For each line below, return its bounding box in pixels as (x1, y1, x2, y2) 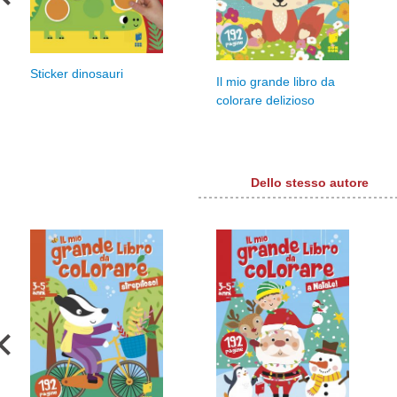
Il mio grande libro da (216, 74, 335, 89)
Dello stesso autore (250, 175, 369, 190)
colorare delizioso (216, 93, 315, 107)
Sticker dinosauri (30, 67, 123, 82)
